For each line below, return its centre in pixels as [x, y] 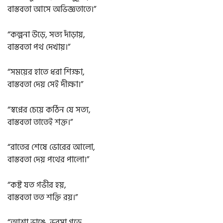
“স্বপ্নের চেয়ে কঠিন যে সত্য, [49, 110]
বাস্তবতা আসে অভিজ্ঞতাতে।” [52, 10]
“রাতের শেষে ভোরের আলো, [51, 148]
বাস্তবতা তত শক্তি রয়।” [43, 197]
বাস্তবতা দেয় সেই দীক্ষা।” [45, 85]
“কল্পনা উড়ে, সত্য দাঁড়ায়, [46, 35]
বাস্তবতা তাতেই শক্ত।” [40, 122]
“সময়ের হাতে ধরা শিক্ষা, [46, 72]
